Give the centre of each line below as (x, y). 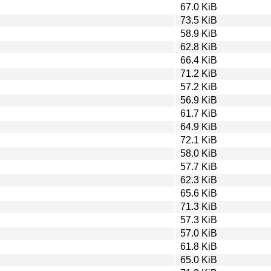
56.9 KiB (199, 100)
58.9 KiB (199, 33)
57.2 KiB (199, 87)
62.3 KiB (199, 180)
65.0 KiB (199, 260)
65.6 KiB (199, 193)
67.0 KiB (199, 7)
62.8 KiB (199, 47)
